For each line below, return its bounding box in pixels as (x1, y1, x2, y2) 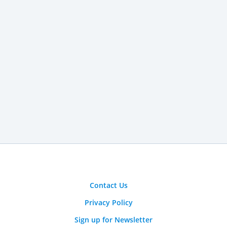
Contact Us (89, 180, 128, 190)
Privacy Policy (84, 198, 133, 207)
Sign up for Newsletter (74, 215, 153, 224)
